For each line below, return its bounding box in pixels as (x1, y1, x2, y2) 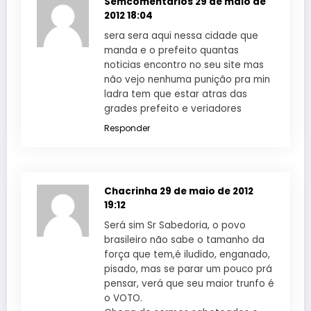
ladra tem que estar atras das (104, 87, 247, 101)
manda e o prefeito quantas (104, 43, 239, 57)
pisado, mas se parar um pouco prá (104, 262, 272, 276)
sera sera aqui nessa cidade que (104, 28, 258, 42)
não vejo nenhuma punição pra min (104, 72, 270, 86)
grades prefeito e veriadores (104, 101, 242, 115)
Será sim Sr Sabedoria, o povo (104, 218, 246, 232)
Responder (104, 121, 150, 134)
